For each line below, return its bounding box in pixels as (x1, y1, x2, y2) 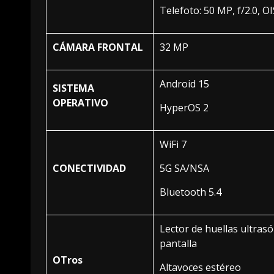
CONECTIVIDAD (53, 161, 126, 175)
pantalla (160, 236, 197, 250)
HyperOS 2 (160, 100, 209, 114)
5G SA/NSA (160, 161, 209, 175)
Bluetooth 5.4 (160, 185, 221, 199)
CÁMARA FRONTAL (53, 40, 143, 54)
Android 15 (160, 76, 209, 91)
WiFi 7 (160, 137, 187, 151)
